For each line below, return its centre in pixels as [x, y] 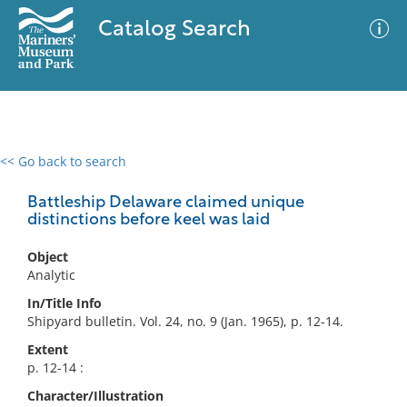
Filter [366, 179]
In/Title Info [65, 303]
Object [48, 257]
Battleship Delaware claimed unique [166, 203]
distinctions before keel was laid [149, 220]
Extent [48, 349]
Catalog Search [174, 30]
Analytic [51, 275]
